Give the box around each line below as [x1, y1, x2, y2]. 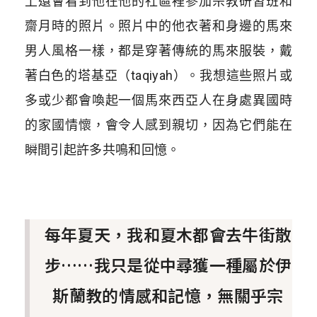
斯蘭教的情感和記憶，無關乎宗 [52, 283, 284, 308]
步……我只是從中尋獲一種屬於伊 [44, 253, 292, 277]
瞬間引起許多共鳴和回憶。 [24, 142, 180, 157]
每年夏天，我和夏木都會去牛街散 [44, 222, 292, 247]
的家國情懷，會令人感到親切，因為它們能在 [24, 117, 293, 132]
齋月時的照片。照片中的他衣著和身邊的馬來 [24, 18, 293, 33]
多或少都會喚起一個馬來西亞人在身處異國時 [24, 92, 293, 108]
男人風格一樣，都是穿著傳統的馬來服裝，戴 [24, 42, 293, 58]
